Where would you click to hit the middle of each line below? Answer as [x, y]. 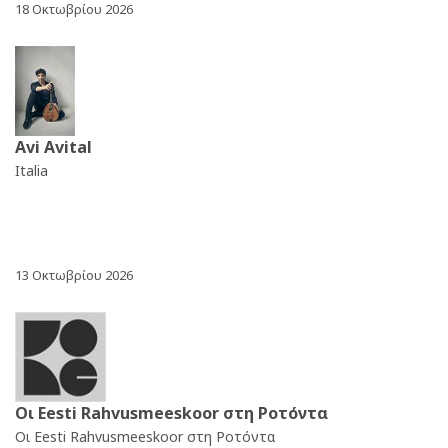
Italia [31, 171]
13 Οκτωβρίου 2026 [74, 275]
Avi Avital [53, 147]
